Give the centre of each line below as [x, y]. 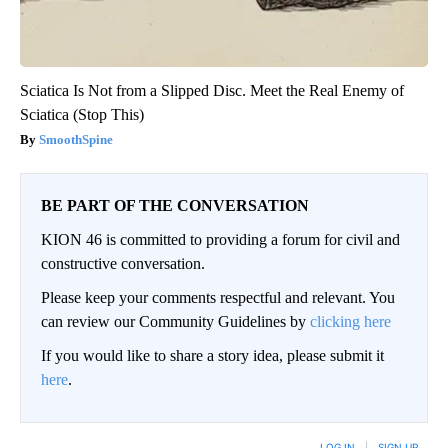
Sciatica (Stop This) [82, 114]
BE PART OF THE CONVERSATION [175, 205]
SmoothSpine [76, 139]
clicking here [350, 321]
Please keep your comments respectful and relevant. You [218, 297]
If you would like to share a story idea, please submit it [212, 355]
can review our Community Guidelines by [175, 321]
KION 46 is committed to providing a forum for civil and [220, 239]
